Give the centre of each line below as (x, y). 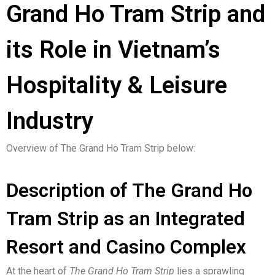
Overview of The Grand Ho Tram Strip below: (101, 149)
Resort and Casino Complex (126, 247)
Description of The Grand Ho (129, 191)
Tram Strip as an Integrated (126, 219)
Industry (50, 121)
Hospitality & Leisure (117, 86)
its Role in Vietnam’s (113, 50)
